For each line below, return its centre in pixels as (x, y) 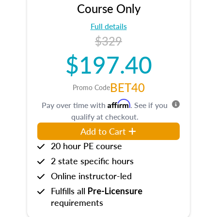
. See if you (149, 105)
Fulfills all (69, 191)
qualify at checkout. (105, 116)
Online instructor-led (91, 176)
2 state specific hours (92, 161)
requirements (77, 202)
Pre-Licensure (115, 191)
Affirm (119, 104)
